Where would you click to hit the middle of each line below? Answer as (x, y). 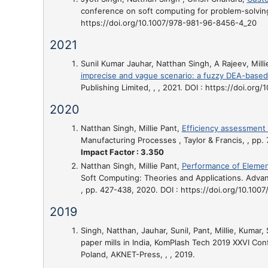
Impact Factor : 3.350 (122, 152)
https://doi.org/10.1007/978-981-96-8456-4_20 (168, 22)
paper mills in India (115, 242)
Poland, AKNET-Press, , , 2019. (138, 254)
